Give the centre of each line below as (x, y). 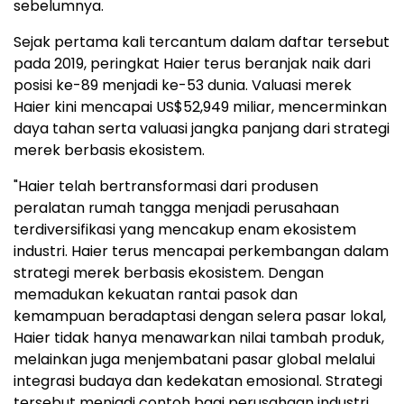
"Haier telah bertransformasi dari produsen (166, 186)
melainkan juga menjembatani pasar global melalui (194, 359)
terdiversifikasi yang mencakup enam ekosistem (185, 230)
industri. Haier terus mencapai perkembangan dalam (201, 251)
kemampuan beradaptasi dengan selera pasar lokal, (200, 316)
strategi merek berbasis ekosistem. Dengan (169, 273)
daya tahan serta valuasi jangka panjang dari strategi (202, 129)
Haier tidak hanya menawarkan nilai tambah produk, (199, 338)
